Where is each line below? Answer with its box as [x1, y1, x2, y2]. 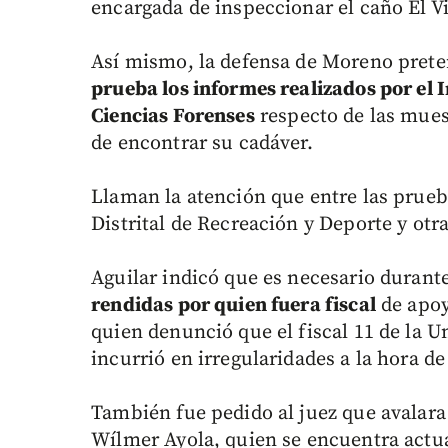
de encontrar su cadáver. [91, 131, 313, 157]
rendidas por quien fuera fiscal [91, 293, 376, 319]
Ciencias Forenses [91, 104, 255, 130]
